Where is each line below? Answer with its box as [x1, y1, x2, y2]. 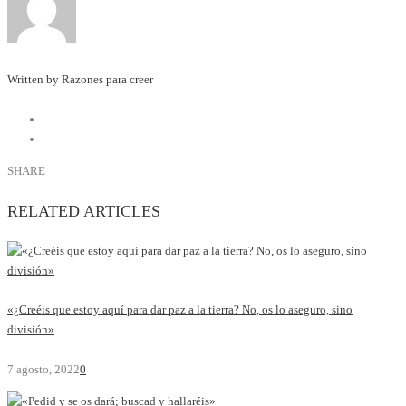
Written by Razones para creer [7, 72, 153, 87]
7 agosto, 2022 [7, 362, 80, 377]
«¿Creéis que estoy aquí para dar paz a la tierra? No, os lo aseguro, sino [7, 303, 353, 317]
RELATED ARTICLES [7, 201, 160, 220]
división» [7, 323, 54, 337]
